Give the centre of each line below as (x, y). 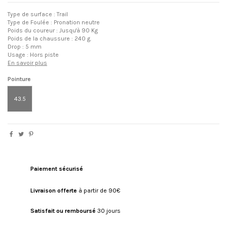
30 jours (109, 211)
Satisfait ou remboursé (63, 211)
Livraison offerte (54, 190)
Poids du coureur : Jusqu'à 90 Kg (53, 30)
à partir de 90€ (99, 190)
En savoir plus (27, 63)
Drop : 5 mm (25, 46)
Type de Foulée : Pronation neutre (54, 22)
